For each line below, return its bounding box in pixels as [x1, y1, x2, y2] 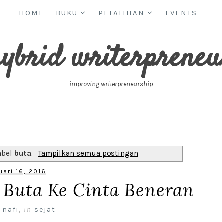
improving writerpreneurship [69, 80, 153, 88]
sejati [34, 205, 58, 214]
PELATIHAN [98, 8, 145, 17]
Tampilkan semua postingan [38, 148, 138, 158]
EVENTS [165, 8, 197, 17]
